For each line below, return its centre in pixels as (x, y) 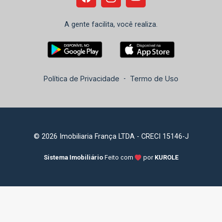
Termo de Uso (154, 79)
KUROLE (166, 158)
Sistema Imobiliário (73, 158)
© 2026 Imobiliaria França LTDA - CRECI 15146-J (111, 137)
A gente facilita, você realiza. (111, 25)
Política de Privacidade (82, 79)
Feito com (120, 158)
